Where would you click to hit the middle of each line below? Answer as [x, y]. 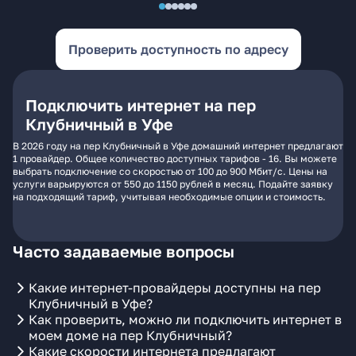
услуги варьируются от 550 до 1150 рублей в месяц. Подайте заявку [173, 184]
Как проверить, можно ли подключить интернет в [185, 319]
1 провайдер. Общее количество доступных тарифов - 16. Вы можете [175, 159]
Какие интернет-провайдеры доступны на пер [175, 288]
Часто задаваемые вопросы [124, 251]
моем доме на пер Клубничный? [130, 335]
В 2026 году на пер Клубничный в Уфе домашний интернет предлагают [178, 146]
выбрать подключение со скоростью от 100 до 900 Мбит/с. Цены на [170, 171]
